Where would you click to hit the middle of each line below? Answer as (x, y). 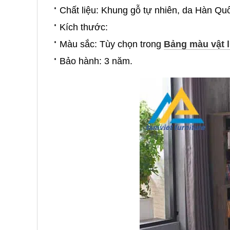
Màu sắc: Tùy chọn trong (112, 44)
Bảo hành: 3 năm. (96, 61)
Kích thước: (84, 27)
